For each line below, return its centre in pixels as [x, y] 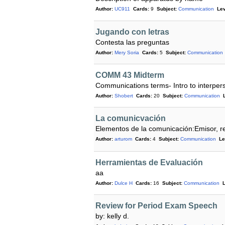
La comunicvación [131, 119]
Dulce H [124, 183]
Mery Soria [127, 53]
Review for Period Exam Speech [156, 205]
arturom [123, 139]
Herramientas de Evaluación [149, 162]
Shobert [124, 96]
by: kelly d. [112, 216]
